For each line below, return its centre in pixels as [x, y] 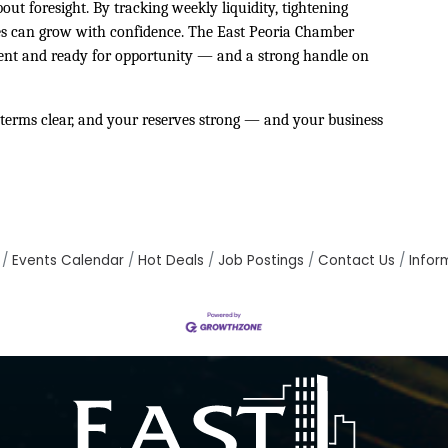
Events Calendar [68, 260]
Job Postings [261, 260]
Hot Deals [171, 260]
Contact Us [356, 260]
